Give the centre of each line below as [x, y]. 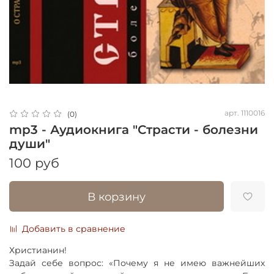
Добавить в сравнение [74, 228]
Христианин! [38, 250]
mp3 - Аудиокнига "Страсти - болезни [134, 130]
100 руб [34, 163]
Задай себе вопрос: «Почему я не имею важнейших [137, 263]
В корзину [117, 196]
